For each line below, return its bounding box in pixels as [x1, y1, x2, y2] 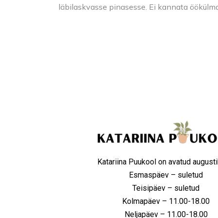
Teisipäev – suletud [132, 183, 200, 193]
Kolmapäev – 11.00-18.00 [122, 197, 210, 206]
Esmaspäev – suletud [129, 170, 203, 180]
